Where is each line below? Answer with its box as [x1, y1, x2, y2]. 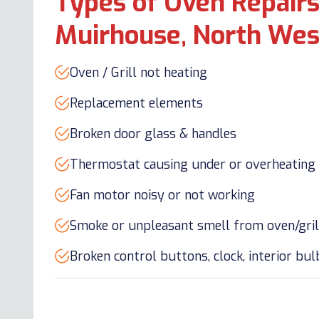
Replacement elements [70, 95, 203, 113]
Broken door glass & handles [70, 125, 236, 143]
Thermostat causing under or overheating [70, 156, 315, 174]
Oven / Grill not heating [70, 64, 207, 82]
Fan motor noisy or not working [70, 187, 255, 204]
